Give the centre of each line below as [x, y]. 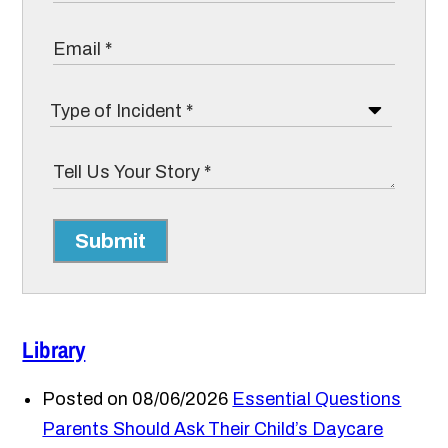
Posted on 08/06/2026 [135, 399]
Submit [111, 241]
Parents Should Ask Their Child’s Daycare [213, 429]
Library [54, 350]
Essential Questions [317, 399]
